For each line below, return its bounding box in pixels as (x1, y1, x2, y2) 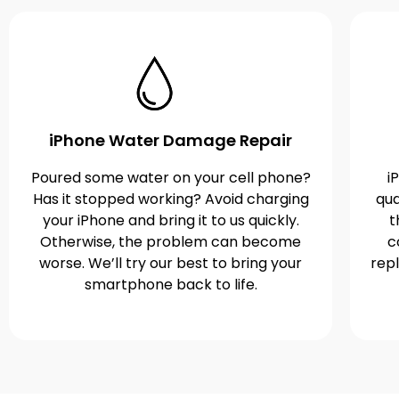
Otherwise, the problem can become (40, 231, 302, 252)
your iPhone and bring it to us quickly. (42, 209, 299, 231)
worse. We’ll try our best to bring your (39, 252, 303, 273)
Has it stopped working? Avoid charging (32, 188, 309, 209)
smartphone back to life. (84, 273, 257, 295)
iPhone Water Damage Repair (49, 128, 293, 151)
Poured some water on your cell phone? (30, 167, 311, 188)
